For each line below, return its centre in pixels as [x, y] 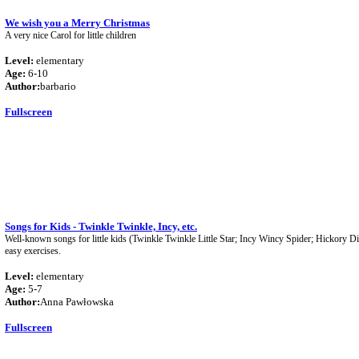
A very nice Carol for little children [71, 35]
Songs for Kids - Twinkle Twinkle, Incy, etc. [101, 226]
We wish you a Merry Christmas [77, 23]
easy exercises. [33, 251]
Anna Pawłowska [77, 302]
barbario [58, 86]
